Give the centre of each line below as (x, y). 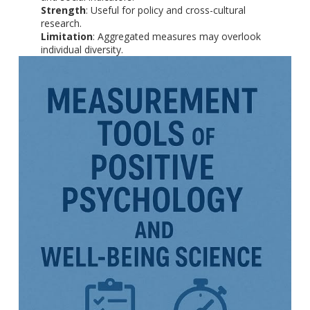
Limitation (66, 37)
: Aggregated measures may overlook (176, 37)
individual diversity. (82, 50)
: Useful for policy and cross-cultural (165, 10)
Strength (63, 10)
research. (61, 24)
